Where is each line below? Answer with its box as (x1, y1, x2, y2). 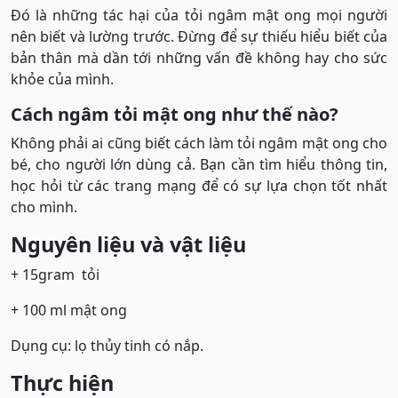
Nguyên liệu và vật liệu (11, 229, 246, 259)
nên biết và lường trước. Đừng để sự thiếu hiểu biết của (11, 26, 387, 46)
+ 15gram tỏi (11, 264, 99, 284)
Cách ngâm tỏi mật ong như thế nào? (11, 101, 338, 126)
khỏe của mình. (11, 68, 114, 89)
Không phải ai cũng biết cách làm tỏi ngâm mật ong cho (11, 132, 387, 153)
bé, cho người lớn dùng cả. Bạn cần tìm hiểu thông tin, (11, 154, 387, 174)
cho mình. (11, 196, 77, 217)
